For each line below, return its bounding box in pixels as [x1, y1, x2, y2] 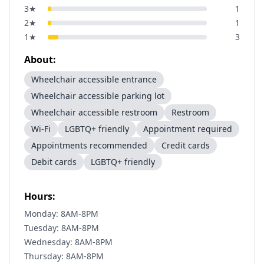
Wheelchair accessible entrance [31, 74, 157, 85]
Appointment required [143, 123, 232, 134]
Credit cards [161, 140, 210, 151]
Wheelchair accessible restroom [31, 107, 157, 118]
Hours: [24, 190, 55, 203]
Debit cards [31, 156, 77, 167]
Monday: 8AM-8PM [24, 208, 98, 219]
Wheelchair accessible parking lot [31, 90, 164, 101]
